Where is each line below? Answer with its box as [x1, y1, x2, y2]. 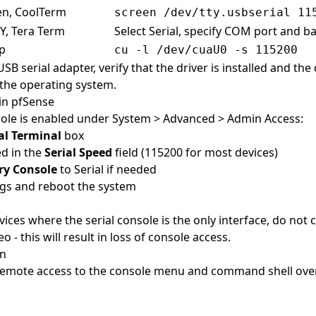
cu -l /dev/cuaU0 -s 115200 [114, 43, 298, 56]
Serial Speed [44, 145, 112, 160]
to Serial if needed [57, 162, 157, 177]
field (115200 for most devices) [112, 145, 278, 160]
